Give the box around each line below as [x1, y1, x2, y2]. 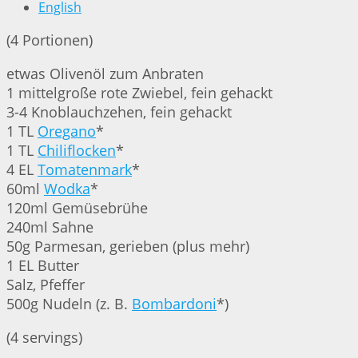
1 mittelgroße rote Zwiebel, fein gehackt [6, 83, 272, 103]
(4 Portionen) [6, 30, 93, 50]
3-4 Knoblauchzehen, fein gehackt [6, 102, 232, 122]
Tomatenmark [38, 160, 132, 180]
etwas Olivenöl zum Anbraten [6, 64, 204, 84]
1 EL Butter [6, 256, 79, 276]
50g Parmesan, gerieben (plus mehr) [6, 237, 249, 257]
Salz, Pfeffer [6, 275, 85, 295]
